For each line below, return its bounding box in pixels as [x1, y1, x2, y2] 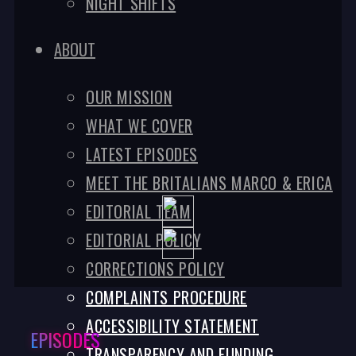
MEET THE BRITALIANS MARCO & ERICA [86, 171, 333, 195]
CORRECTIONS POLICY [86, 257, 225, 281]
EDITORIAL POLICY [86, 228, 202, 252]
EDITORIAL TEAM [86, 199, 192, 223]
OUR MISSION [86, 85, 172, 109]
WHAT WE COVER [86, 114, 193, 137]
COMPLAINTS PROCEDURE [86, 285, 247, 309]
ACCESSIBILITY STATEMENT [86, 314, 259, 338]
